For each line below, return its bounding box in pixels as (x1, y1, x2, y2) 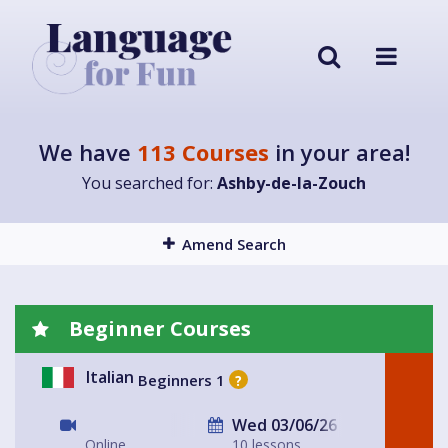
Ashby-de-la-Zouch (217, 172, 366, 195)
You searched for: (82, 172, 217, 195)
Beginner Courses (64, 315, 251, 343)
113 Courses (136, 137, 269, 168)
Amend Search (181, 234, 286, 255)
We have (38, 137, 137, 168)
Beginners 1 (138, 369, 225, 390)
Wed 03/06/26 (228, 414, 337, 437)
